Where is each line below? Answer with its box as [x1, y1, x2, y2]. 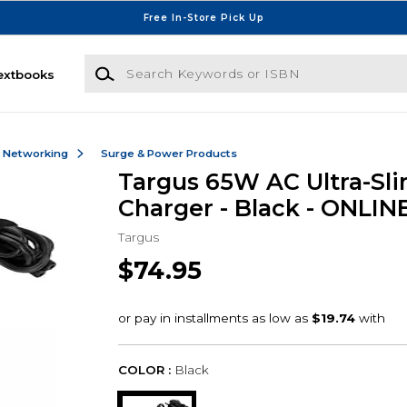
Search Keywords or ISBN [83, 55, 246, 71]
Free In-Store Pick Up [143, 11, 264, 24]
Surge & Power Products [100, 146, 237, 160]
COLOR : [117, 362, 171, 378]
